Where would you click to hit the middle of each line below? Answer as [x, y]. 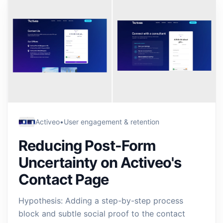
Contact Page [64, 179]
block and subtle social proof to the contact [102, 214]
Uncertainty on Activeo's [100, 163]
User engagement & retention [111, 122]
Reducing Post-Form [87, 146]
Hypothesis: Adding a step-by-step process [101, 201]
